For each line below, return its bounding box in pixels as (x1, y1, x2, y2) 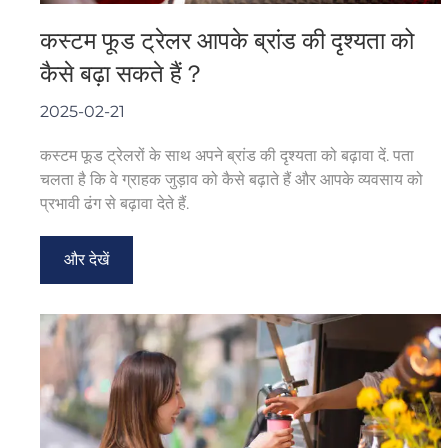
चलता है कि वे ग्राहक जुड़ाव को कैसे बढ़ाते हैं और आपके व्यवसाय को (40, 169, 423, 189)
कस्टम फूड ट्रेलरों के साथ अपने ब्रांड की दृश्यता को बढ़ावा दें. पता (40, 145, 414, 165)
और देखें (64, 249, 109, 269)
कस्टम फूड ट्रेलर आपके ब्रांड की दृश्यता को (40, 25, 414, 55)
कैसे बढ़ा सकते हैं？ (40, 58, 206, 88)
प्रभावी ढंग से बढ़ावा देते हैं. (40, 193, 189, 213)
